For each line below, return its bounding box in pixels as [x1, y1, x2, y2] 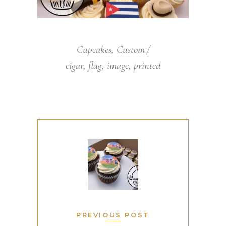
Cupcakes [76, 43, 111, 56]
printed [134, 59, 160, 72]
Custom [116, 43, 145, 56]
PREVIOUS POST [76, 210, 150, 219]
